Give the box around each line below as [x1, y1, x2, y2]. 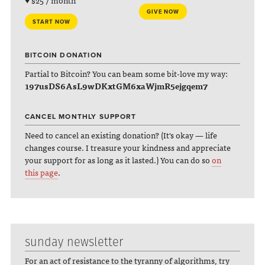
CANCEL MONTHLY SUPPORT [24, 112, 137, 121]
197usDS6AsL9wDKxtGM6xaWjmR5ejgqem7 [24, 79, 208, 93]
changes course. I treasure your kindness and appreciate [24, 140, 231, 154]
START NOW [32, 18, 70, 26]
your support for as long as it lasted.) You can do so [24, 153, 212, 166]
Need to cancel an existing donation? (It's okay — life [24, 128, 217, 141]
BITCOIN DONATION [24, 51, 103, 60]
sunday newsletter [24, 234, 123, 251]
